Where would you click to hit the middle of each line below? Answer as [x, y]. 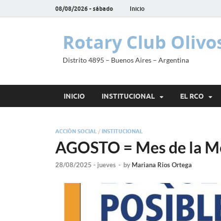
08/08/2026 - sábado [84, 8]
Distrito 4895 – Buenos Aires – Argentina [126, 60]
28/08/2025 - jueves [86, 165]
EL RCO [192, 96]
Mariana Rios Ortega [162, 165]
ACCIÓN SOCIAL [76, 131]
